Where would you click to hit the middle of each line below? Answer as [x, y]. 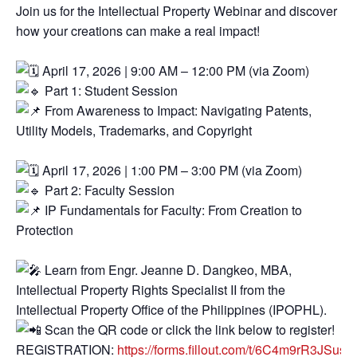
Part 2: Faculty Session [108, 190]
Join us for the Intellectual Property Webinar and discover [177, 11]
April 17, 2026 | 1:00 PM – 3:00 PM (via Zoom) [171, 171]
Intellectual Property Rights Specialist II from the [151, 290]
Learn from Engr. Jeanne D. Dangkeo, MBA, [167, 270]
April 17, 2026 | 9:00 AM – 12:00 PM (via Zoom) [174, 71]
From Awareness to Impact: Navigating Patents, [177, 111]
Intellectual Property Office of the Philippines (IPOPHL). [171, 310]
